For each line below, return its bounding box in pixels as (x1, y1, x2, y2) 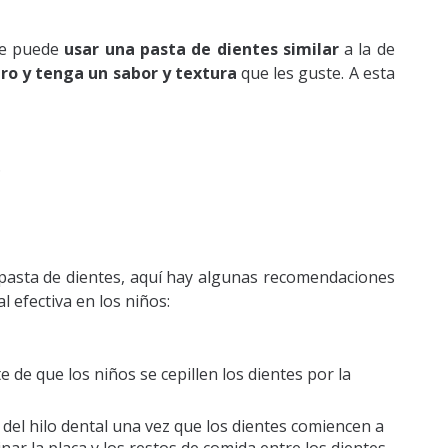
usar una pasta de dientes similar (64, 38, 345, 61)
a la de (344, 38, 395, 61)
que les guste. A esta (236, 62, 395, 85)
